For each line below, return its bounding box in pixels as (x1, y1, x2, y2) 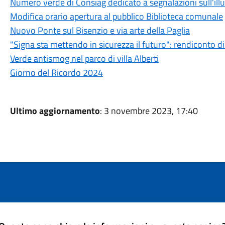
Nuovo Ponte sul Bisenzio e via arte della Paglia (10, 24, 190, 37)
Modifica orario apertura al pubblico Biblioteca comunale (10, 10, 223, 23)
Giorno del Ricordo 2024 (10, 66, 103, 79)
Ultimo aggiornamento (10, 104, 100, 118)
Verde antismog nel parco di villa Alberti (10, 52, 159, 65)
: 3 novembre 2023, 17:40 (99, 104, 198, 118)
